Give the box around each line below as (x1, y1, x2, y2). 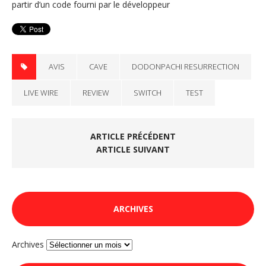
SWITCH (134, 87, 161, 99)
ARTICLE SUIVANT (96, 144, 170, 156)
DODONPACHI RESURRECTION (132, 61, 239, 72)
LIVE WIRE (24, 87, 58, 99)
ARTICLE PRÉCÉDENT (90, 131, 176, 142)
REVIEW (83, 87, 109, 99)
